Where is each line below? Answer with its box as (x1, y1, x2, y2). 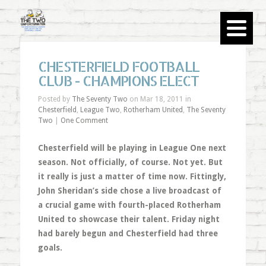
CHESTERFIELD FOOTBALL (37, 57, 199, 75)
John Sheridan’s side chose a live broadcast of (37, 186, 221, 195)
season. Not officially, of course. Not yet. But (37, 157, 223, 167)
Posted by (37, 95, 72, 103)
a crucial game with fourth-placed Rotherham (37, 200, 221, 210)
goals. (37, 243, 62, 252)
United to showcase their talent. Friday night (37, 214, 220, 224)
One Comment (60, 116, 108, 125)
